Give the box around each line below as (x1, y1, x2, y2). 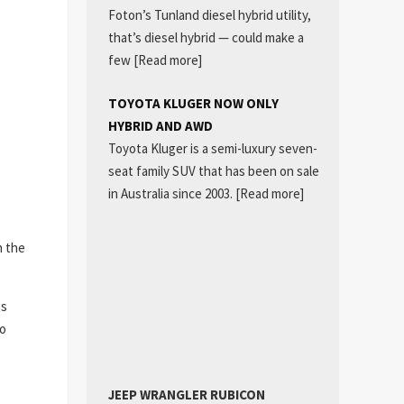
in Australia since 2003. (107, 184, 235, 202)
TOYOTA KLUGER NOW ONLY (107, 94, 279, 112)
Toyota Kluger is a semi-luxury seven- (107, 139, 317, 157)
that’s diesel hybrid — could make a (107, 29, 304, 47)
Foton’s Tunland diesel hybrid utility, (107, 6, 311, 24)
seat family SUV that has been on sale (107, 161, 319, 179)
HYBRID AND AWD (107, 116, 213, 134)
